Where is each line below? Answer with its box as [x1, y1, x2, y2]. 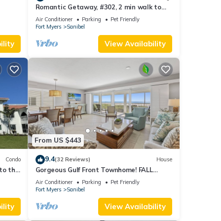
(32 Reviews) [54, 156, 90, 163]
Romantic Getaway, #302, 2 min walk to [35, 3, 161, 11]
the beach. [35, 12, 69, 20]
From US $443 [34, 136, 81, 145]
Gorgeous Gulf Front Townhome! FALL [35, 165, 153, 174]
